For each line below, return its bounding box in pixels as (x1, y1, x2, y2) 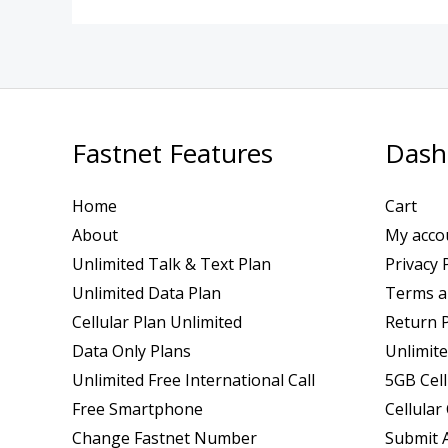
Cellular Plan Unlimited (72, 310, 242, 333)
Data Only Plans (72, 339, 191, 362)
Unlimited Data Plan (72, 281, 221, 304)
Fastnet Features (72, 135, 273, 172)
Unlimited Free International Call (72, 368, 315, 391)
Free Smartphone (72, 397, 203, 420)
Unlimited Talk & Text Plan (72, 252, 271, 275)
